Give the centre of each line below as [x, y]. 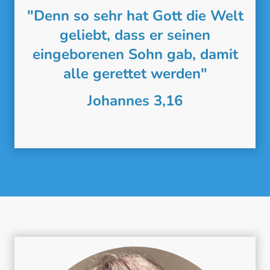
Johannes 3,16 [135, 101]
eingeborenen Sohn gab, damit [135, 54]
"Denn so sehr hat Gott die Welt [135, 15]
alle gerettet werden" [135, 73]
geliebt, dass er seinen [135, 35]
